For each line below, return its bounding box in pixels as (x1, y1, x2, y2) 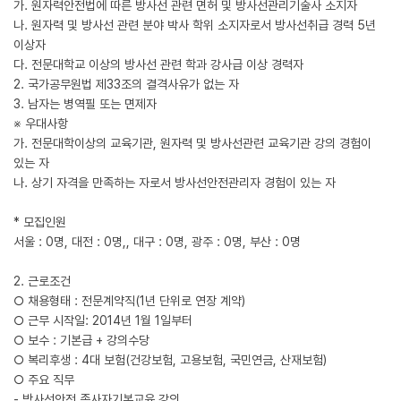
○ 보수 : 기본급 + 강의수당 (13, 333, 149, 347)
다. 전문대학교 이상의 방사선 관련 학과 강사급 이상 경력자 (13, 57, 303, 72)
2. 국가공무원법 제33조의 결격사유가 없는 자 (13, 77, 239, 91)
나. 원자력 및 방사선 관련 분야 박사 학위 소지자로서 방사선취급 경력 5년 (13, 18, 376, 32)
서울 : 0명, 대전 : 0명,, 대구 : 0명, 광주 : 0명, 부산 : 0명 (13, 235, 301, 249)
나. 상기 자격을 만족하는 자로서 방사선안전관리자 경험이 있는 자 (13, 175, 336, 190)
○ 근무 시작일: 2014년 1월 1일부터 (13, 313, 192, 328)
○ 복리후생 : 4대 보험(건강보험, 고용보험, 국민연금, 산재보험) (13, 353, 327, 367)
